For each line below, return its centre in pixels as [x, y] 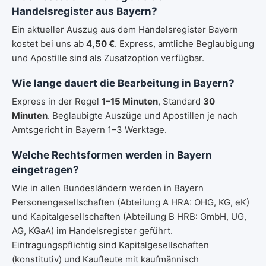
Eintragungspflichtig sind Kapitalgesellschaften [110, 245]
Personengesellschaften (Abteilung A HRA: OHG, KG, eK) [131, 202]
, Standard [180, 101]
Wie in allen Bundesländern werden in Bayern [108, 188]
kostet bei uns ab [49, 44]
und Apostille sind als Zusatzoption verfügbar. [108, 58]
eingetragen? [45, 170]
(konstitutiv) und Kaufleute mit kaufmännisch [105, 259]
